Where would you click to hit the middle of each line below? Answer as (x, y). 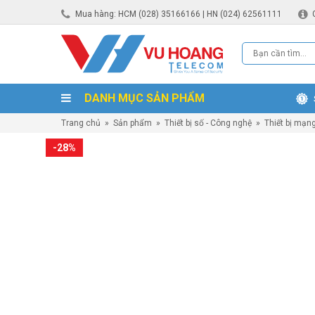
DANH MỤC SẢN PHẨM (143, 98)
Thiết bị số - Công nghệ (208, 123)
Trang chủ (81, 123)
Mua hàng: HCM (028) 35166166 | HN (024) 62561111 (179, 14)
